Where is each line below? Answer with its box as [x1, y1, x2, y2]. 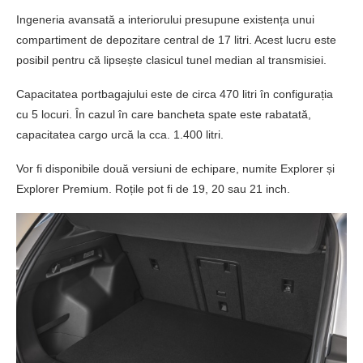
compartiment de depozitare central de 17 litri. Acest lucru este [16, 32, 336, 46]
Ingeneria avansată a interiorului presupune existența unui [16, 12, 314, 26]
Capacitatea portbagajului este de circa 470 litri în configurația [16, 87, 333, 100]
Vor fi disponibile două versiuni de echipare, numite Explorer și [16, 161, 335, 175]
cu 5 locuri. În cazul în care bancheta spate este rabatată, [16, 107, 311, 121]
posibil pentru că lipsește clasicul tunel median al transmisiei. [16, 53, 327, 66]
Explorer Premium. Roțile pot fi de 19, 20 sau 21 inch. [16, 181, 290, 195]
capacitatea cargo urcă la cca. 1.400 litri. [16, 127, 224, 141]
